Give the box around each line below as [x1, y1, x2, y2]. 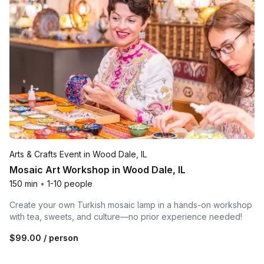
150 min [9, 178, 38, 189]
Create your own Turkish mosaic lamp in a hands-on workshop [9, 199, 252, 210]
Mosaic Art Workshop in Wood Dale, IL [9, 163, 186, 176]
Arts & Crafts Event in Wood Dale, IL [9, 148, 147, 159]
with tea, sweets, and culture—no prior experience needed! [9, 211, 242, 222]
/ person [41, 232, 78, 243]
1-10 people [47, 178, 93, 189]
